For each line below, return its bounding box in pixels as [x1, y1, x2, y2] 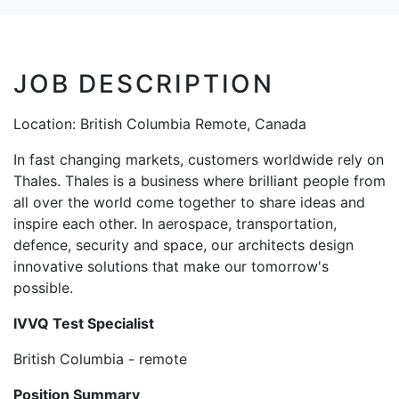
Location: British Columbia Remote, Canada [13, 115, 306, 134]
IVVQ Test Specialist [13, 314, 154, 333]
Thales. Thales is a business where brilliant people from [13, 172, 386, 191]
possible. [13, 279, 73, 297]
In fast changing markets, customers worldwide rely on [13, 151, 384, 169]
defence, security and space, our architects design [13, 236, 354, 255]
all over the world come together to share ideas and [13, 193, 365, 212]
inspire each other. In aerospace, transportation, [13, 215, 337, 233]
